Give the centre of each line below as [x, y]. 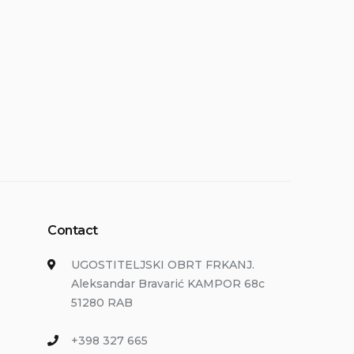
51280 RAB [102, 303]
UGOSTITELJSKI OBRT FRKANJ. [163, 265]
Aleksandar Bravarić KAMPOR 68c [168, 284]
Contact [73, 230]
